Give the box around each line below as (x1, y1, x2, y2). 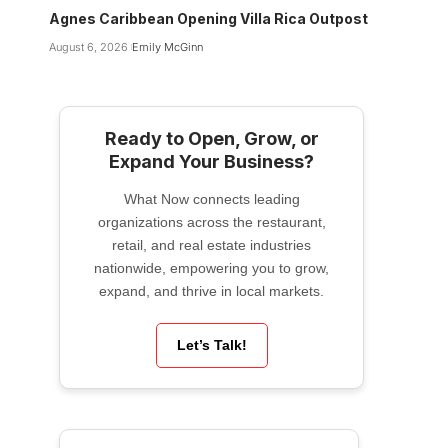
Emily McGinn (131, 39, 203, 54)
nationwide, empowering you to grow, (94, 259, 329, 276)
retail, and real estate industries (112, 236, 311, 253)
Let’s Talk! (176, 336, 247, 353)
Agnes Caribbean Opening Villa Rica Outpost (49, 9, 368, 27)
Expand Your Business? (109, 150, 314, 172)
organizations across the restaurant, (97, 213, 326, 230)
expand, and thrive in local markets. (99, 282, 324, 299)
